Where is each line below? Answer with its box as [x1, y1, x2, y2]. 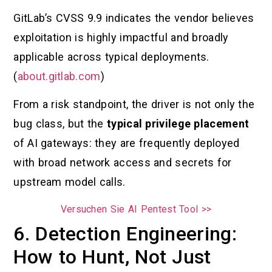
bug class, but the [13, 117, 107, 131]
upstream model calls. [13, 175, 126, 189]
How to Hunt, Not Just [13, 245, 211, 268]
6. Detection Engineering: [13, 222, 237, 245]
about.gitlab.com [17, 70, 101, 83]
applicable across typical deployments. [13, 50, 209, 64]
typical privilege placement [107, 117, 250, 131]
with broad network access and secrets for [13, 156, 232, 169]
